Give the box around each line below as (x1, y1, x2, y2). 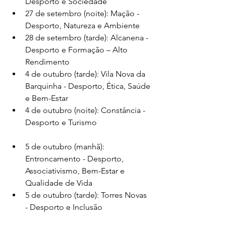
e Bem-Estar (25, 93, 68, 103)
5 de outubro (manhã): (25, 141, 106, 151)
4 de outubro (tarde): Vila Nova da (25, 69, 147, 79)
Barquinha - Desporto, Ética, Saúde (25, 81, 152, 91)
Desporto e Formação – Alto (25, 44, 130, 54)
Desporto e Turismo (25, 117, 97, 127)
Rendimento (25, 56, 70, 67)
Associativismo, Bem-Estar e (25, 165, 127, 176)
